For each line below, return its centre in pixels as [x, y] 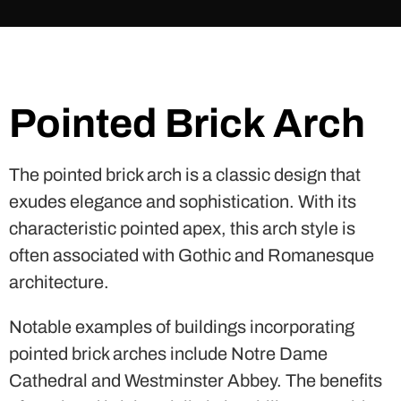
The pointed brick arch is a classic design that [185, 174]
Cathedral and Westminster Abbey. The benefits [196, 380]
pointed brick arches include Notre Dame [168, 353]
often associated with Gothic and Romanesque [192, 255]
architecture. [59, 282]
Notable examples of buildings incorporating [182, 326]
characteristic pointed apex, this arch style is [182, 228]
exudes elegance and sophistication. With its [183, 201]
